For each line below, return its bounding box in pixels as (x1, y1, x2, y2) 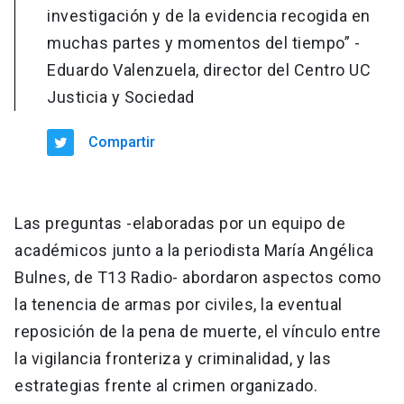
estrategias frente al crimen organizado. (14, 376, 317, 396)
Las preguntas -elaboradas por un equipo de (14, 214, 345, 234)
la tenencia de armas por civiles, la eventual (14, 295, 343, 315)
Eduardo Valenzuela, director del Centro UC (47, 60, 372, 80)
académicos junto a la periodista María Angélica (14, 241, 374, 261)
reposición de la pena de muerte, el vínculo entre (14, 322, 381, 342)
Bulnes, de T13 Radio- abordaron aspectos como (14, 268, 381, 288)
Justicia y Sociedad (47, 87, 195, 107)
